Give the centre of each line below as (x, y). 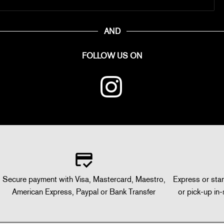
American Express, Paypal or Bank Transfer (84, 192)
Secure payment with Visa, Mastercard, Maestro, (84, 179)
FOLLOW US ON (112, 56)
